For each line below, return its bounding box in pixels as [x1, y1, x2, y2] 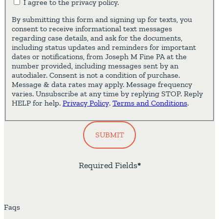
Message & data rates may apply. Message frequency [12, 79, 192, 89]
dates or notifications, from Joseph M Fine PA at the [12, 51, 187, 61]
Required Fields [78, 159, 137, 171]
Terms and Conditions [112, 98, 187, 108]
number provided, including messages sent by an [12, 61, 178, 70]
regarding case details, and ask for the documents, [12, 33, 182, 43]
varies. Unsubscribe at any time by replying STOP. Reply [12, 88, 203, 98]
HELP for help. [12, 98, 63, 108]
